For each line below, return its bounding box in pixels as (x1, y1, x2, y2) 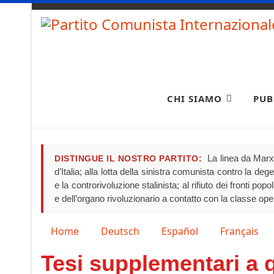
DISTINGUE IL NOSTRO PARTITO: (54, 153, 202, 163)
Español (161, 224, 198, 238)
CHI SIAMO (167, 92, 222, 105)
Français (220, 224, 259, 238)
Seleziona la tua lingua (40, 223, 144, 237)
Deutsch (101, 224, 139, 238)
